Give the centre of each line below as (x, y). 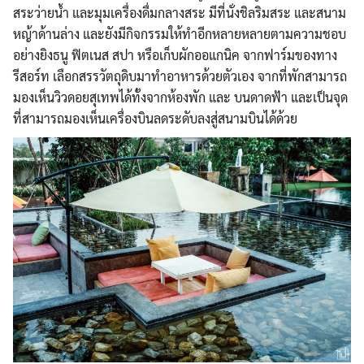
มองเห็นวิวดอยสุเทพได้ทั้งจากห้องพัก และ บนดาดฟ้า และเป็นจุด (180, 97)
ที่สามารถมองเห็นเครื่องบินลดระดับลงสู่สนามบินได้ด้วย (155, 118)
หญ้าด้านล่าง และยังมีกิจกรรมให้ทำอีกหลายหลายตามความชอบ (180, 33)
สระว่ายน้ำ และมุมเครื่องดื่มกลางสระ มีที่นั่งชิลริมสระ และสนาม (180, 12)
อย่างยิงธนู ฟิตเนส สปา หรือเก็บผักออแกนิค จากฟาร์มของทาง (175, 54)
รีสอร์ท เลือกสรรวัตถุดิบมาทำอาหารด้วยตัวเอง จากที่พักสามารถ (180, 76)
